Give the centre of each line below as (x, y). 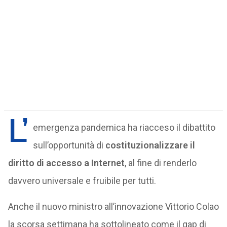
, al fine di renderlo (160, 163)
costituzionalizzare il (150, 145)
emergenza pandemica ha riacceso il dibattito (124, 127)
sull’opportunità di (69, 145)
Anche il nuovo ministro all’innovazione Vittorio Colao (113, 206)
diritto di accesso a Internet (66, 163)
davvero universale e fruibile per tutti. (82, 181)
